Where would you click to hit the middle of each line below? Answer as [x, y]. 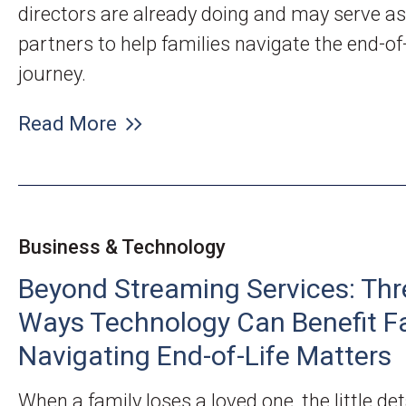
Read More [68, 124]
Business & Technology [122, 247]
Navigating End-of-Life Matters [205, 356]
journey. [52, 74]
